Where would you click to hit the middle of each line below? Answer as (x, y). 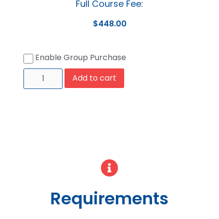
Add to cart (94, 78)
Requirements (109, 198)
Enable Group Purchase (80, 57)
